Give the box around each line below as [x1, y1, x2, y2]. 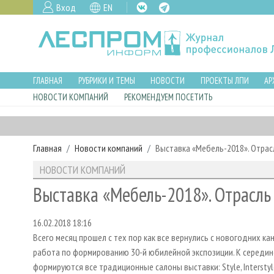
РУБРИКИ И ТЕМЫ [78, 74, 135, 86]
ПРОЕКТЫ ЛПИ [200, 74, 249, 86]
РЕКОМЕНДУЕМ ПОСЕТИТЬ [124, 91, 212, 103]
